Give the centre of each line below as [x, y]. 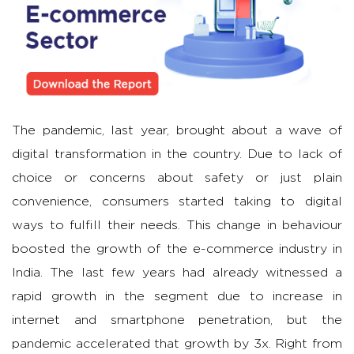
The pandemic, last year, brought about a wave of [177, 131]
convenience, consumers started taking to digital [177, 202]
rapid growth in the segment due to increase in [177, 297]
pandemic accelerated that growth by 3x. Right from [177, 344]
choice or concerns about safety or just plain [177, 178]
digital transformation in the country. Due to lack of [177, 154]
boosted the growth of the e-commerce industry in [177, 249]
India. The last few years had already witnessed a [177, 273]
